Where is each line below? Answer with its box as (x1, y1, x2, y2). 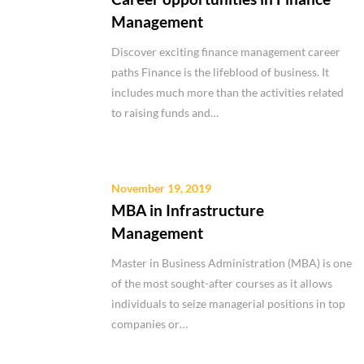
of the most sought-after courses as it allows (111, 276, 332, 291)
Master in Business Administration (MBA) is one (111, 256, 352, 271)
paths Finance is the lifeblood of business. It (111, 64, 329, 79)
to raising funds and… (111, 105, 219, 119)
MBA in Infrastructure (111, 201, 264, 220)
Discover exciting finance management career (111, 44, 340, 58)
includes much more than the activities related (111, 84, 344, 99)
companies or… (111, 317, 188, 331)
